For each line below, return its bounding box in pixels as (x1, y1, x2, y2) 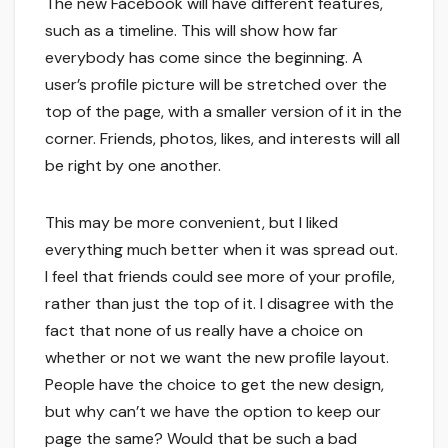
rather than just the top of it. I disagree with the (45, 293, 394, 315)
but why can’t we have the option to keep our (45, 401, 381, 423)
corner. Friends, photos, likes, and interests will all (45, 128, 400, 150)
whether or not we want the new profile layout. (45, 347, 389, 369)
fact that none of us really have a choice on (45, 320, 363, 342)
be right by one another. (45, 155, 221, 177)
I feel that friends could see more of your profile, (45, 266, 395, 288)
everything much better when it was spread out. (45, 239, 398, 261)
